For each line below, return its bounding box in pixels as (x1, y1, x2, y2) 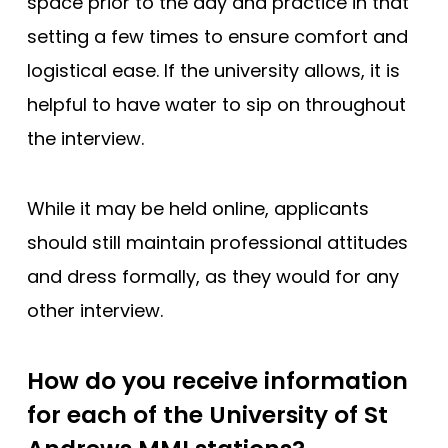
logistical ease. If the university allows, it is (27, 58, 400, 84)
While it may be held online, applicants (27, 196, 369, 222)
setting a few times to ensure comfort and (27, 24, 408, 50)
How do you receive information (27, 365, 408, 398)
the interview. (27, 126, 149, 152)
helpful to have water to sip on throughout (27, 92, 406, 118)
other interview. (27, 298, 163, 324)
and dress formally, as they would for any (27, 264, 399, 290)
